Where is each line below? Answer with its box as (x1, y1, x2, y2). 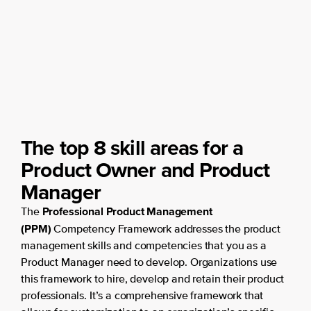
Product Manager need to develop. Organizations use (21, 258, 278, 269)
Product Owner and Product (21, 155, 269, 185)
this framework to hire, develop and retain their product (21, 274, 285, 285)
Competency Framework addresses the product (53, 224, 280, 235)
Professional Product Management (42, 203, 212, 219)
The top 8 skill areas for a (21, 133, 243, 163)
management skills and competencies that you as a (21, 241, 267, 252)
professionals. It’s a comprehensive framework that (21, 291, 264, 302)
